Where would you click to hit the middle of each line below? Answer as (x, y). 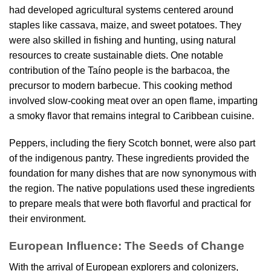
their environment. (47, 219)
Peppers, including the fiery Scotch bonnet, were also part (132, 143)
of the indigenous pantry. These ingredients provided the (129, 158)
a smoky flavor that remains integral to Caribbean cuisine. (132, 116)
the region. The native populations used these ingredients (132, 189)
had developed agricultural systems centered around (121, 10)
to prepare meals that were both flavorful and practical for (130, 204)
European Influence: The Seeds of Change (127, 246)
